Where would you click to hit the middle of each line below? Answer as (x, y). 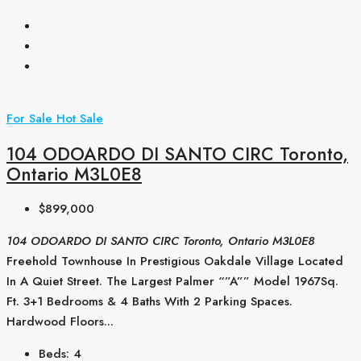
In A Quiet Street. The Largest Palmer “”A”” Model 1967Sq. (172, 282)
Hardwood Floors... (60, 322)
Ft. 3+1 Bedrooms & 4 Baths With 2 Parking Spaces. (149, 302)
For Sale (31, 119)
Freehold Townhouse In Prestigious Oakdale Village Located (175, 261)
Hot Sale (80, 119)
